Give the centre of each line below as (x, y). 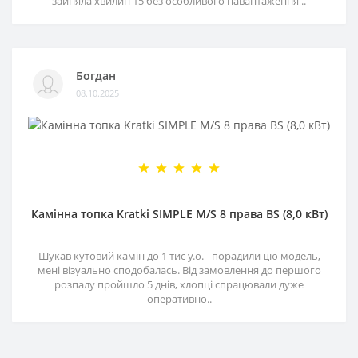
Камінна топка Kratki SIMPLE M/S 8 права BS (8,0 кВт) (179, 214)
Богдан (96, 76)
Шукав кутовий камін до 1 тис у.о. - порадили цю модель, (179, 256)
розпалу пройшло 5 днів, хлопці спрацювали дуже (179, 285)
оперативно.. (179, 299)
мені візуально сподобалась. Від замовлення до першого (179, 270)
